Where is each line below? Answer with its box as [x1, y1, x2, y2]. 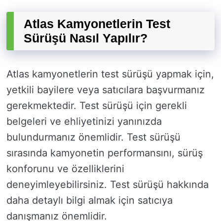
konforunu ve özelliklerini [6, 163, 124, 175]
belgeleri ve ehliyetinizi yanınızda [6, 115, 162, 128]
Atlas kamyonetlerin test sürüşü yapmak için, [6, 68, 214, 80]
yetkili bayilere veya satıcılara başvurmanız [6, 84, 205, 96]
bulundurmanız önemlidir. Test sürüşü [6, 131, 181, 144]
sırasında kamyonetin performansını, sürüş [6, 147, 203, 159]
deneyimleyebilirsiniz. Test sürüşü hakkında [6, 179, 209, 191]
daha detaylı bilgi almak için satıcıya [6, 194, 173, 207]
